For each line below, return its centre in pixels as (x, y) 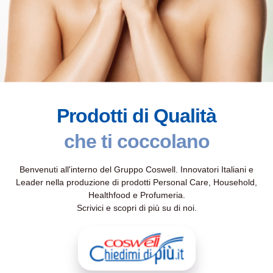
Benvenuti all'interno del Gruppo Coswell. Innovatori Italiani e (136, 169)
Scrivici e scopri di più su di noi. (136, 207)
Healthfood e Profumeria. (136, 195)
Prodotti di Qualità (136, 115)
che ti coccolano (136, 141)
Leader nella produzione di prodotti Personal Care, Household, (136, 182)
